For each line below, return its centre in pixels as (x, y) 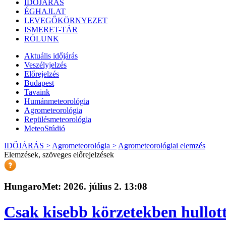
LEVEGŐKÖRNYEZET (66, 20)
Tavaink (37, 92)
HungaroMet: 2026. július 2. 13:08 (76, 186)
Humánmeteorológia (57, 101)
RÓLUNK (42, 39)
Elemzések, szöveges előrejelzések (59, 155)
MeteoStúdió (45, 128)
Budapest (39, 83)
